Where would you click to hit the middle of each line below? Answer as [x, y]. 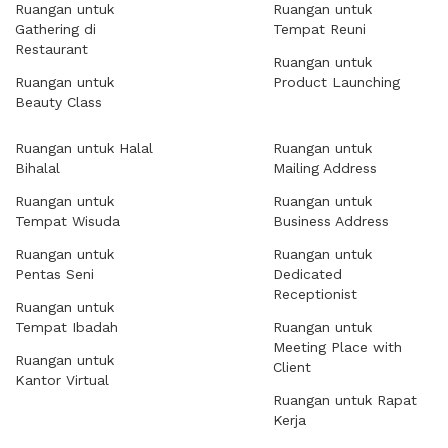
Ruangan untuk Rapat [345, 400]
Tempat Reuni [319, 29]
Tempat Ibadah [66, 327]
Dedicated [307, 274]
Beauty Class [58, 102]
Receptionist [315, 294]
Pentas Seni [54, 274]
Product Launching [336, 82]
